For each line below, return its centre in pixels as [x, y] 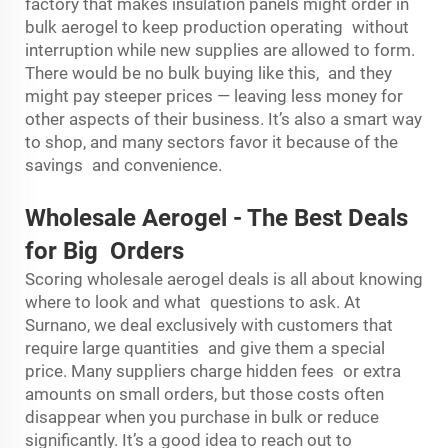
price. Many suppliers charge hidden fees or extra [213, 371]
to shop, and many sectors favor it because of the [211, 142]
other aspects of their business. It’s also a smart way [223, 119]
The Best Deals [327, 218]
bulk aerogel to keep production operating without [217, 27]
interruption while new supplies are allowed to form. [220, 50]
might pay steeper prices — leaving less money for [214, 96]
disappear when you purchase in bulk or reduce [202, 417]
